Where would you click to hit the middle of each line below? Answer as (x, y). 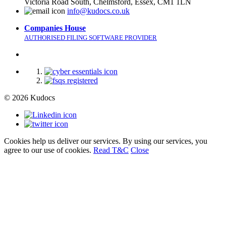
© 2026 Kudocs (30, 97)
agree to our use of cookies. (49, 150)
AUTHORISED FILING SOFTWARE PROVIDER (91, 37)
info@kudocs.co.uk (98, 11)
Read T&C (111, 150)
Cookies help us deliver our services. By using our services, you (106, 141)
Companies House (55, 28)
